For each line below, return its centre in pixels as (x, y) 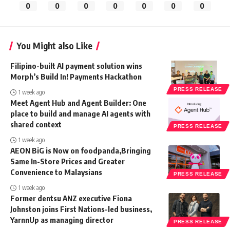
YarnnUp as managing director (62, 219)
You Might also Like (54, 45)
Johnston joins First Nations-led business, (81, 209)
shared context (36, 124)
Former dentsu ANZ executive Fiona (71, 198)
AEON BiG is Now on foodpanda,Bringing (81, 150)
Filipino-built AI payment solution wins (76, 65)
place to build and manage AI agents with (80, 113)
